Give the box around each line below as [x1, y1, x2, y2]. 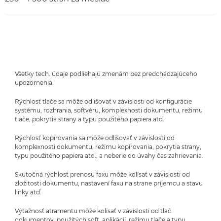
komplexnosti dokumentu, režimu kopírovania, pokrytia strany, [15, 143, 201, 150]
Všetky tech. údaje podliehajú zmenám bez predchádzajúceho [15, 70, 197, 77]
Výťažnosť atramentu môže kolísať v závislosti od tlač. [15, 207, 173, 215]
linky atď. [15, 188, 41, 196]
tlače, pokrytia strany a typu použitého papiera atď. [15, 115, 164, 123]
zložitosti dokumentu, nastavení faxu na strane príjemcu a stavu [15, 179, 203, 187]
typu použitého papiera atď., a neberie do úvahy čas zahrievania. [15, 151, 203, 159]
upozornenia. [15, 78, 54, 86]
